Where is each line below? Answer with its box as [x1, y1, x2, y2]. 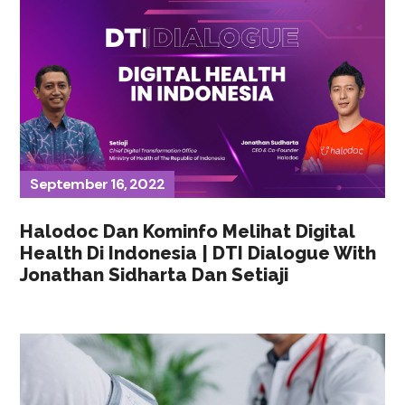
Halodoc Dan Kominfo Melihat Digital [20, 221, 356, 243]
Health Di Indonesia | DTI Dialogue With [20, 242, 377, 265]
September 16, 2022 [30, 174, 165, 194]
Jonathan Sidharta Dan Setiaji [20, 264, 289, 287]
